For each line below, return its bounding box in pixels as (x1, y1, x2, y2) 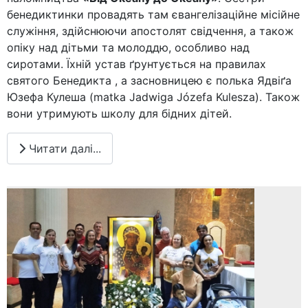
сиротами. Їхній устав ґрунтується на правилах (7, 57, 266, 71)
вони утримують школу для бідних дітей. (7, 107, 232, 121)
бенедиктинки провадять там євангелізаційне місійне (7, 8, 300, 22)
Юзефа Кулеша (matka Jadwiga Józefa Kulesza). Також (7, 90, 300, 104)
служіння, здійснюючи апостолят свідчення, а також (7, 24, 294, 38)
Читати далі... (25, 141, 101, 155)
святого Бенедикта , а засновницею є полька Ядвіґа (7, 74, 291, 88)
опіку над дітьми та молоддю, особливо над (7, 41, 250, 55)
